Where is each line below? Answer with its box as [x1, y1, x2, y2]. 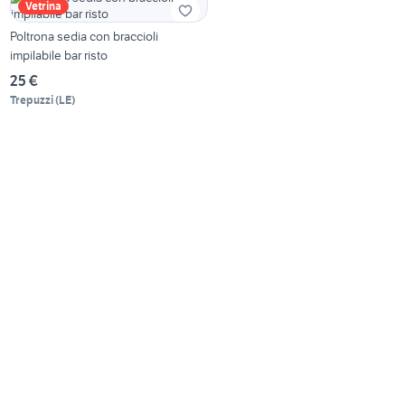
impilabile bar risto [10, 46, 108, 63]
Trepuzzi [10, 92, 54, 107]
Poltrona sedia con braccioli [10, 27, 159, 44]
